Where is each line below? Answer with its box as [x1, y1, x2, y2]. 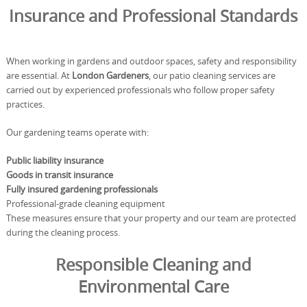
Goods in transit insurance [5, 169, 113, 181]
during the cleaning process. [5, 226, 120, 238]
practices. [5, 98, 45, 110]
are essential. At [5, 69, 72, 82]
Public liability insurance [5, 154, 103, 167]
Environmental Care [77, 275, 229, 297]
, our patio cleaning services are [148, 69, 275, 82]
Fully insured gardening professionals [5, 183, 158, 195]
